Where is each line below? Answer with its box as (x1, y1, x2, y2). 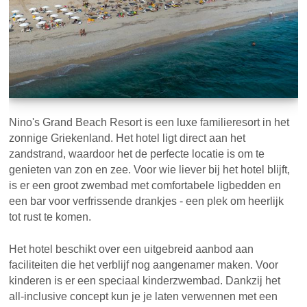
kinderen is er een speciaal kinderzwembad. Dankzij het (9, 275, 281, 287)
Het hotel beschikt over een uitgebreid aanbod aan (9, 243, 254, 256)
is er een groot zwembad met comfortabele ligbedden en (9, 180, 282, 192)
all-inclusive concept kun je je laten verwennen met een (9, 291, 278, 303)
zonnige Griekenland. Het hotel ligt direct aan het (9, 132, 246, 145)
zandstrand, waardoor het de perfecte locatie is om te (9, 148, 265, 160)
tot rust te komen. (9, 211, 92, 223)
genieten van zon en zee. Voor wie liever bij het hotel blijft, (9, 164, 291, 176)
